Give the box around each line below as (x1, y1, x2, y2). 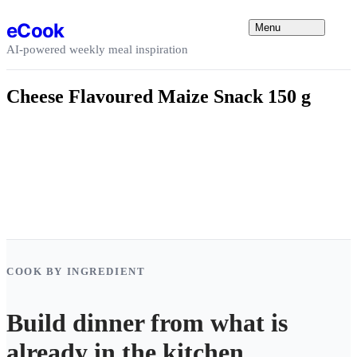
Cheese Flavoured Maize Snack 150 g (6, 85, 311, 107)
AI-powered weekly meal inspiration (6, 42, 188, 56)
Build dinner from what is (6, 308, 288, 338)
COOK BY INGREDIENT (6, 265, 146, 277)
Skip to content (6, 6, 81, 19)
